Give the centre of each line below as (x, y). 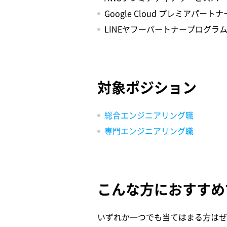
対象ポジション (147, 87)
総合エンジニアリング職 (149, 115)
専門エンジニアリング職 (149, 131)
